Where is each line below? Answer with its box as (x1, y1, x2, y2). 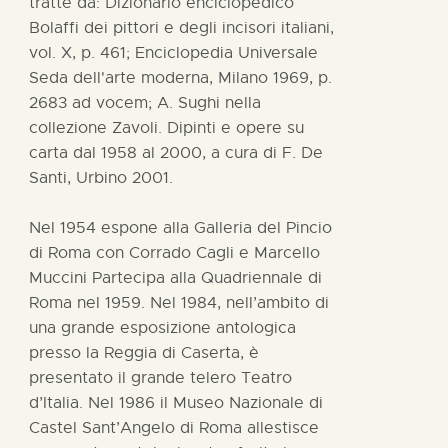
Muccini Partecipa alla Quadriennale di (29, 267, 322, 288)
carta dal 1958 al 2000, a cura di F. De (29, 142, 323, 163)
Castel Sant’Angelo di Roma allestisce (29, 417, 319, 438)
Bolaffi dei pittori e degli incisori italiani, (29, 17, 334, 38)
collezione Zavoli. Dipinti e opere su (29, 117, 304, 138)
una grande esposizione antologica (29, 317, 296, 338)
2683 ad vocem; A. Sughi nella (29, 92, 261, 113)
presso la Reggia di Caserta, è (29, 342, 259, 363)
